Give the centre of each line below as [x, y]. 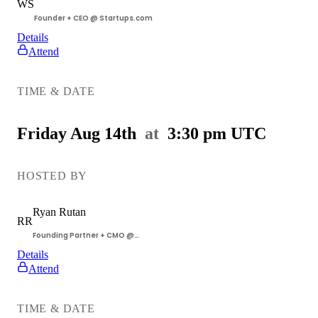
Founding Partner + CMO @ [83, 235]
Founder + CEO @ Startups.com [93, 18]
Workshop [158, 101]
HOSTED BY [53, 175]
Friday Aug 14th [77, 133]
